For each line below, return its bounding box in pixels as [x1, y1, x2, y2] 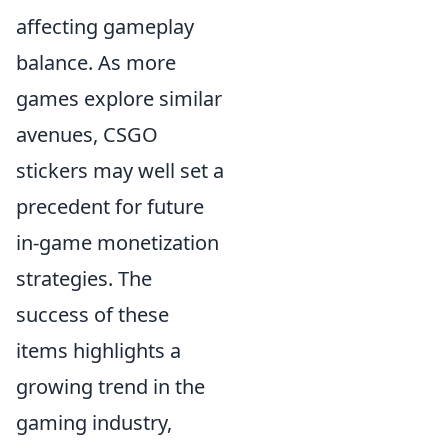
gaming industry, [16, 409, 172, 436]
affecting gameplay [16, 13, 194, 40]
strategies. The [16, 265, 152, 292]
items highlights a [16, 337, 181, 364]
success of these [16, 301, 169, 328]
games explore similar [16, 85, 222, 112]
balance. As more [16, 49, 176, 76]
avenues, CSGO [16, 121, 158, 148]
